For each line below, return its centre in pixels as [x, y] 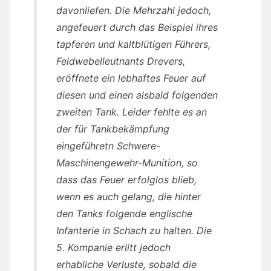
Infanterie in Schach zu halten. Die [134, 230]
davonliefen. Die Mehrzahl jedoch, [134, 10]
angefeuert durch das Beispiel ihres [137, 27]
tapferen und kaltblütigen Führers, [133, 44]
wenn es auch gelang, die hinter [129, 196]
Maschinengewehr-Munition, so [127, 162]
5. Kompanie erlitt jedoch [113, 247]
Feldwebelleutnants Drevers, [121, 61]
